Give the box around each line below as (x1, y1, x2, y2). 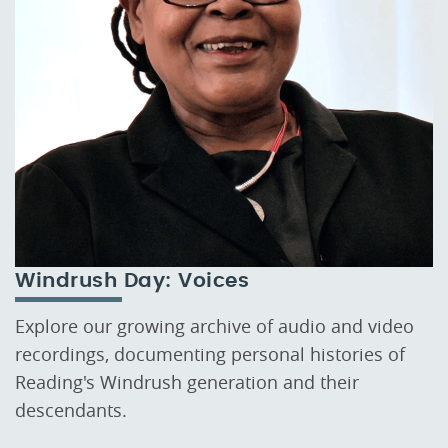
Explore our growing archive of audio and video (15, 313, 414, 338)
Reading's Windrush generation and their (15, 369, 359, 394)
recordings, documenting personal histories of (15, 341, 405, 366)
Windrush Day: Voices (15, 270, 249, 291)
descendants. (15, 397, 127, 422)
